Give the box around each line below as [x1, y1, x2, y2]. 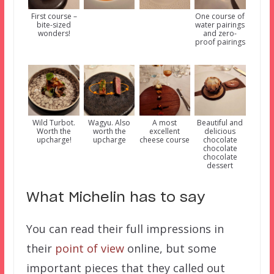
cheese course [139, 134, 190, 145]
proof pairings [194, 36, 245, 47]
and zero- [203, 28, 237, 39]
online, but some [124, 240, 217, 256]
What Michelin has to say [26, 190, 205, 204]
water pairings [195, 19, 245, 30]
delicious [204, 125, 236, 136]
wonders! [37, 28, 70, 39]
